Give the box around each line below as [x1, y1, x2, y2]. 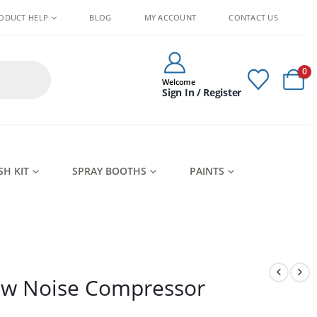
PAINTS [190, 164, 224, 178]
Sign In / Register [162, 86, 241, 99]
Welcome [162, 76, 195, 87]
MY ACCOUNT [144, 11, 197, 23]
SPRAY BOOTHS [72, 164, 146, 178]
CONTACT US [229, 11, 278, 23]
